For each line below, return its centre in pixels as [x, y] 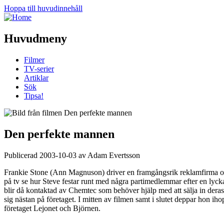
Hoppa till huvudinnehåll [43, 8]
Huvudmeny [35, 38]
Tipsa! [34, 95]
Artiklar [36, 77]
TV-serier [39, 68]
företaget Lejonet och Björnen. [52, 208]
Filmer [34, 59]
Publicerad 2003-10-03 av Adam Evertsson [72, 155]
